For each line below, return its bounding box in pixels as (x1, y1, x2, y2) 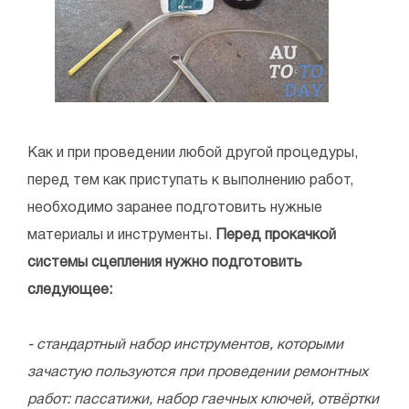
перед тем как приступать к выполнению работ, (27, 174, 353, 188)
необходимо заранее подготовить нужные (27, 202, 322, 215)
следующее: (27, 284, 112, 298)
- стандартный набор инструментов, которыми (27, 339, 343, 352)
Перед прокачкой (215, 229, 336, 243)
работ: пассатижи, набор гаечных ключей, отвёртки (27, 393, 379, 407)
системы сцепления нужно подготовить (27, 257, 302, 270)
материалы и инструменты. (27, 229, 215, 243)
